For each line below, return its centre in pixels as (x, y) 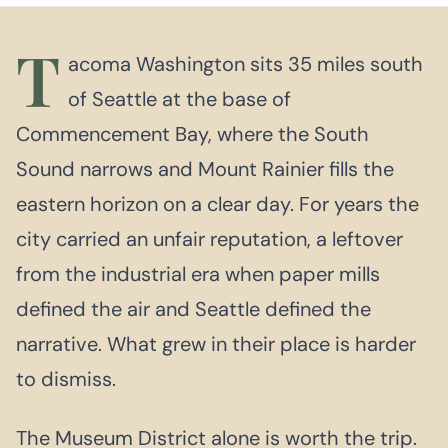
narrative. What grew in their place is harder (216, 343)
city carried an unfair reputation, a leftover (209, 238)
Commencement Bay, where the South (192, 133)
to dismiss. (66, 378)
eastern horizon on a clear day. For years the (217, 203)
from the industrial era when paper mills (198, 273)
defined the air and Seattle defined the (193, 308)
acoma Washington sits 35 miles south (246, 63)
